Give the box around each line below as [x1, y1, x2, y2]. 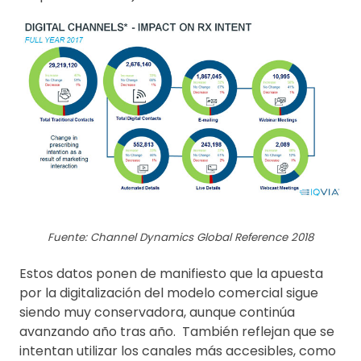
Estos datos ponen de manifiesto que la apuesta [19, 263, 323, 283]
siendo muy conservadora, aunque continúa [19, 302, 295, 322]
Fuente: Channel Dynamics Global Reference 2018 [48, 229, 313, 245]
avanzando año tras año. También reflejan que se [19, 322, 334, 341]
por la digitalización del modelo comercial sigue [19, 283, 318, 302]
